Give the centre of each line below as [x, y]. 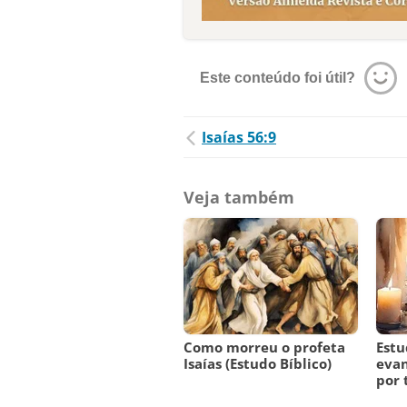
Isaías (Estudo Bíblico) [258, 364]
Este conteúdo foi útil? [278, 78]
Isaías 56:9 [239, 138]
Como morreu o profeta [264, 347]
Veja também [239, 198]
